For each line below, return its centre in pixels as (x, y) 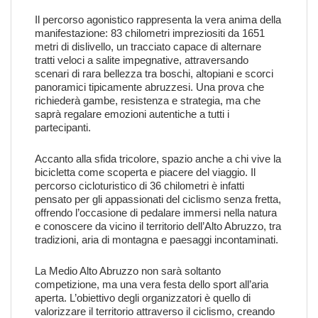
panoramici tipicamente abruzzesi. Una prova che (149, 87)
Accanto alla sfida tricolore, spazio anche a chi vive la (158, 159)
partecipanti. (63, 127)
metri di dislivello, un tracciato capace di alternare (148, 46)
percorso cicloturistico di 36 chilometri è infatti (139, 186)
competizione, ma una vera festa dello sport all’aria (152, 284)
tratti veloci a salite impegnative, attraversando (142, 60)
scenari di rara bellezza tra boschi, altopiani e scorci (154, 73)
